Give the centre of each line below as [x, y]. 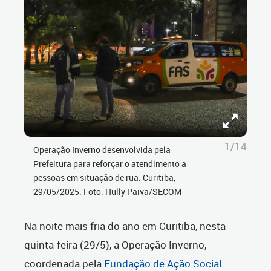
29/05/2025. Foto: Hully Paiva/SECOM [107, 191]
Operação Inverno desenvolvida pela [102, 150]
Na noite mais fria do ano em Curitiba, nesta [125, 226]
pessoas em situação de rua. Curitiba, [104, 178]
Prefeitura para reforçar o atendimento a [110, 164]
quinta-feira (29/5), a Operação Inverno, [115, 245]
